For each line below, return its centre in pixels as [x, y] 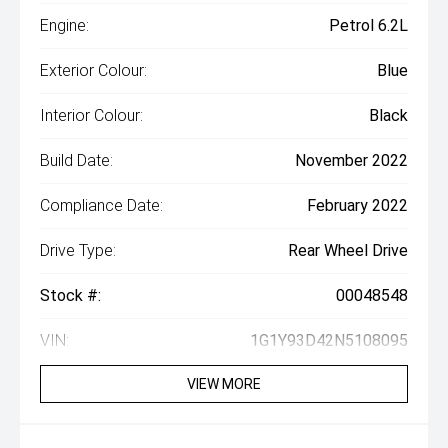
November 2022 [351, 160]
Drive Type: [78, 250]
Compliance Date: [101, 205]
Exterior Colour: [93, 70]
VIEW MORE [224, 384]
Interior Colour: [91, 115]
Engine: [64, 25]
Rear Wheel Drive [348, 250]
